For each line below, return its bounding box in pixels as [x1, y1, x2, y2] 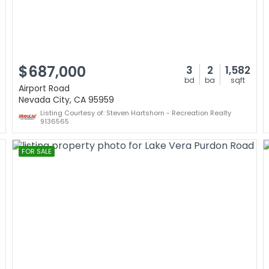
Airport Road [19, 82, 70, 94]
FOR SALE [22, 147, 52, 156]
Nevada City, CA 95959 [19, 94, 114, 106]
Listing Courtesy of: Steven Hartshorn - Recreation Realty [40, 108, 231, 118]
